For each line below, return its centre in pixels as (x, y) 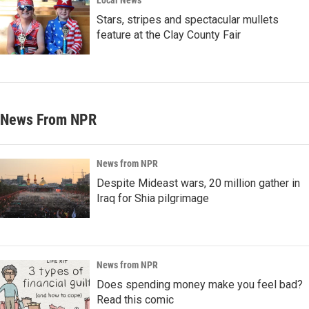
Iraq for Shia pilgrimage (153, 199)
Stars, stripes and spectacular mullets (188, 20)
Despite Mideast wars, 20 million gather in (198, 183)
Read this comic (135, 300)
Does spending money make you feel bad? (200, 285)
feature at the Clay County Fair (169, 35)
